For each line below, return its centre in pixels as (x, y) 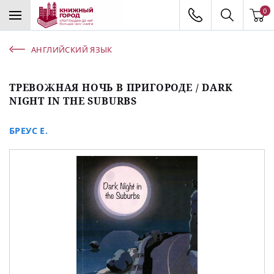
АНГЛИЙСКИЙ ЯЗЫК (72, 49)
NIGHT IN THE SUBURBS (73, 101)
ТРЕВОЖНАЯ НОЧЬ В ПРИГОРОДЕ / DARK (121, 87)
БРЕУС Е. (29, 130)
